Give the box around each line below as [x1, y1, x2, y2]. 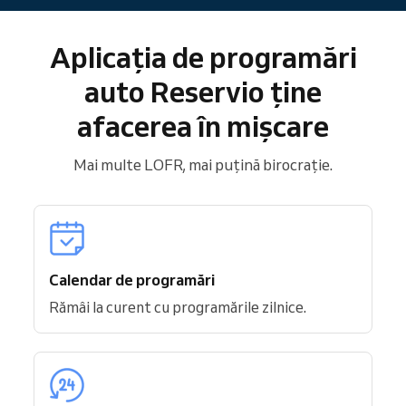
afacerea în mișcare [77, 108, 329, 145]
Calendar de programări [49, 270, 215, 290]
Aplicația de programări [49, 39, 357, 76]
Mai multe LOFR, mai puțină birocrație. [73, 155, 333, 175]
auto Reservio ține [84, 73, 322, 111]
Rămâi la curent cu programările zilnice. [49, 298, 306, 317]
